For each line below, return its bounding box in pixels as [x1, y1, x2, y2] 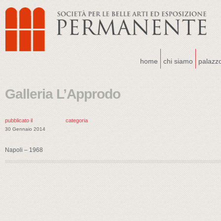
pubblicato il [5, 117, 33, 123]
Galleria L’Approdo [5, 86, 120, 102]
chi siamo [163, 57, 193, 65]
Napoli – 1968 [5, 147, 43, 153]
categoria [66, 117, 88, 123]
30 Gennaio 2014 [5, 126, 45, 132]
